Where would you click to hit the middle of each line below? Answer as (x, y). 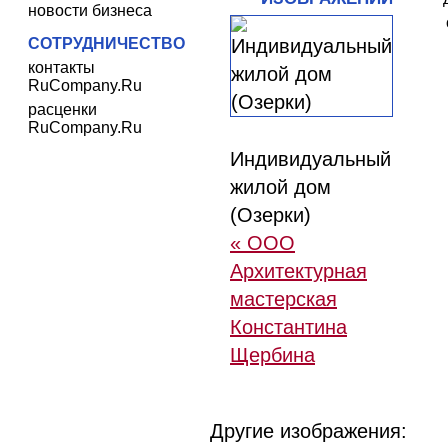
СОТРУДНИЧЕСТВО (106, 43)
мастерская (283, 299)
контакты (61, 67)
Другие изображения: (308, 431)
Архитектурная (298, 271)
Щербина (272, 355)
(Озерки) (270, 215)
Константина (288, 327)
